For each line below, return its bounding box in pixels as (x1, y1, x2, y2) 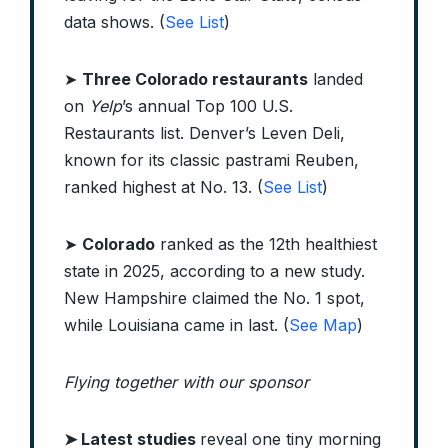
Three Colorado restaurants (82, 69, 308, 90)
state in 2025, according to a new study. (64, 261, 365, 282)
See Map (289, 315, 357, 336)
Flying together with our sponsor (64, 372, 309, 393)
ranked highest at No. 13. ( (64, 177, 263, 198)
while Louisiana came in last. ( (64, 315, 289, 336)
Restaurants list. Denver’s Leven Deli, (64, 123, 345, 144)
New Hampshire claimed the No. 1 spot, (64, 288, 365, 309)
